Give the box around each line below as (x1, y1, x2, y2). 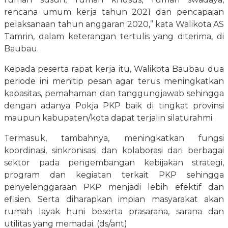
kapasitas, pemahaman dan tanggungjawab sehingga (4, 89, 224, 99)
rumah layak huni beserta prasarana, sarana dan (4, 207, 224, 217)
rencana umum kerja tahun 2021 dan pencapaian (4, 7, 224, 17)
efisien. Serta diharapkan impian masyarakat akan (4, 194, 224, 205)
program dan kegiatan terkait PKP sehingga (4, 170, 224, 180)
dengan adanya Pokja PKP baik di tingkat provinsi (4, 101, 224, 111)
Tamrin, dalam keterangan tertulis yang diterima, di (4, 32, 224, 42)
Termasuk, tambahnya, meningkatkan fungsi (4, 133, 224, 144)
